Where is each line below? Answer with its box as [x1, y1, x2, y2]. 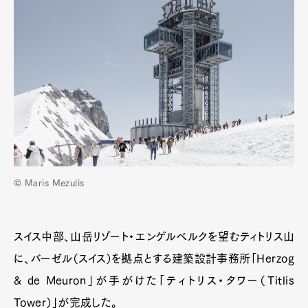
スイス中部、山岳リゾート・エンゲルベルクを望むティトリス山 [14, 231, 294, 243]
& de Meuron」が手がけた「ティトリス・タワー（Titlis [14, 275, 294, 287]
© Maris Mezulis [14, 179, 85, 188]
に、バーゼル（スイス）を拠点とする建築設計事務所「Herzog [14, 253, 294, 265]
